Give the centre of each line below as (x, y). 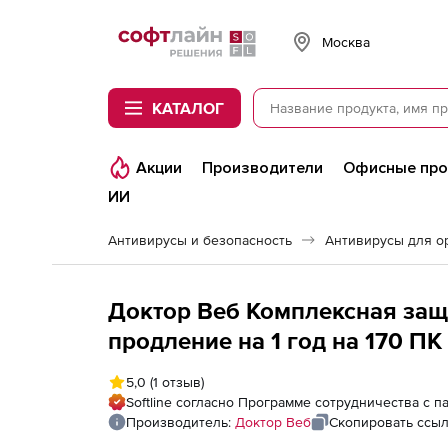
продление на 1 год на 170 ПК (275, 340)
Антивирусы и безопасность (200, 240)
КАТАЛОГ (188, 108)
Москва (346, 41)
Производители (262, 168)
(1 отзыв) (175, 382)
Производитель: (180, 422)
